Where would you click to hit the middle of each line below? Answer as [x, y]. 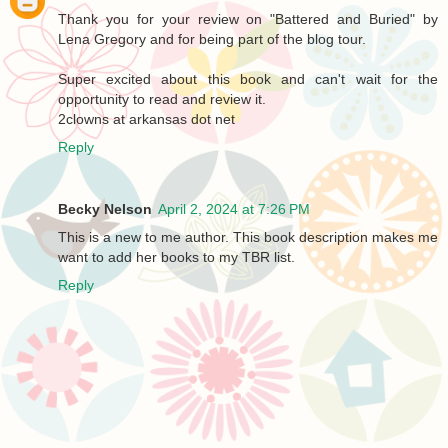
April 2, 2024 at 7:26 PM [234, 209]
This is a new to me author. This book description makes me [248, 237]
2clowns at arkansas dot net [146, 119]
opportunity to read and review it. [162, 99]
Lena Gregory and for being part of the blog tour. [212, 39]
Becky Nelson [105, 209]
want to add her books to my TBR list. [176, 257]
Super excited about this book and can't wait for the [248, 79]
